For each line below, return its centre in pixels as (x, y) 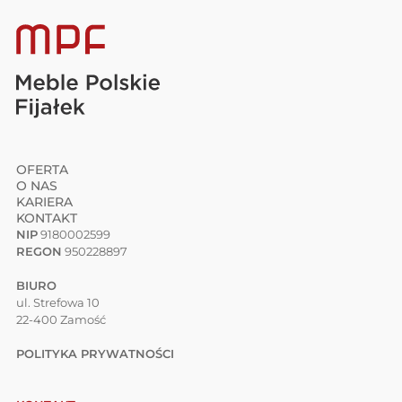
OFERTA (42, 170)
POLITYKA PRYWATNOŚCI (95, 354)
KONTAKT (46, 218)
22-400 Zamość (61, 320)
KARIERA (44, 202)
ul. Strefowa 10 (57, 303)
